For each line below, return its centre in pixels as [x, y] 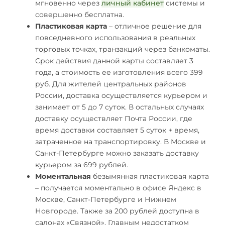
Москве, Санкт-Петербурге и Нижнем [106, 199]
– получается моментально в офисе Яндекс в [118, 188]
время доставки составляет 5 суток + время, [117, 130]
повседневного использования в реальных [115, 37]
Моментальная [63, 176]
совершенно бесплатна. [80, 14]
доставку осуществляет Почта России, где [114, 118]
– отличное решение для [154, 26]
